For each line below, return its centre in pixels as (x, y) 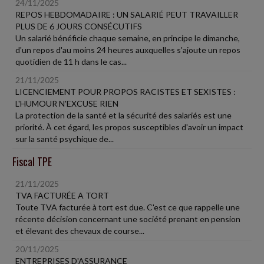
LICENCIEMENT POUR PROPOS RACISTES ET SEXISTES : (126, 92)
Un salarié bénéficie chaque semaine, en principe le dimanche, (128, 38)
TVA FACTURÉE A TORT (62, 195)
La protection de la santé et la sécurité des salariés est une (123, 115)
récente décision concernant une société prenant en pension (128, 219)
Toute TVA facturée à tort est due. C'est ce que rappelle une (128, 207)
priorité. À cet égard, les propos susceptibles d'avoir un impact (129, 127)
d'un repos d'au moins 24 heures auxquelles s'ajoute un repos (128, 50)
